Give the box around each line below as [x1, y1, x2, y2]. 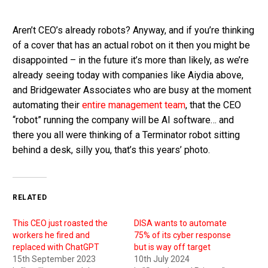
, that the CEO [185, 99, 241, 111]
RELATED [13, 193, 47, 202]
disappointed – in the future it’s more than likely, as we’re [13, 54, 249, 66]
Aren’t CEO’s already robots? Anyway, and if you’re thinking [13, 24, 254, 36]
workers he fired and [13, 230, 90, 240]
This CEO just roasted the [13, 218, 108, 229]
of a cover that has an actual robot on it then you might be [13, 39, 250, 51]
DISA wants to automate [134, 218, 227, 229]
